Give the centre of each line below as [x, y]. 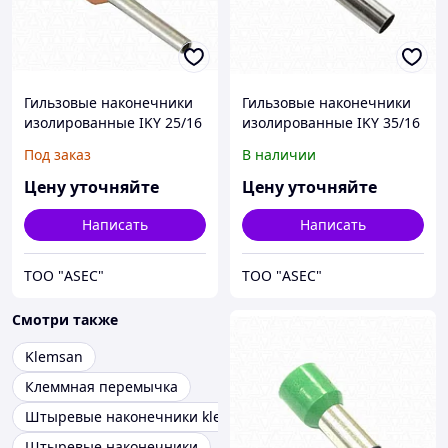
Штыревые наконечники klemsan [141, 417]
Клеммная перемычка [101, 387]
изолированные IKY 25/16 [113, 123]
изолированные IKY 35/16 [331, 123]
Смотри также [65, 320]
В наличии [279, 155]
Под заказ [57, 155]
